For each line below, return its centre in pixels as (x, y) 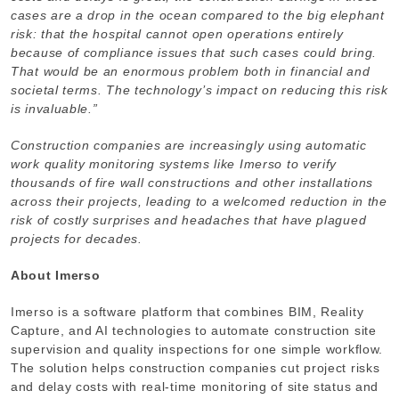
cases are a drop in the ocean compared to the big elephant (198, 15)
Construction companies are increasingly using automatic (189, 145)
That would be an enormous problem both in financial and (191, 71)
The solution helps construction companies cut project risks (195, 367)
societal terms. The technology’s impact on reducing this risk (199, 90)
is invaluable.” (54, 108)
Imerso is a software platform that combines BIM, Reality (187, 311)
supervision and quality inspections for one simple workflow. (197, 349)
